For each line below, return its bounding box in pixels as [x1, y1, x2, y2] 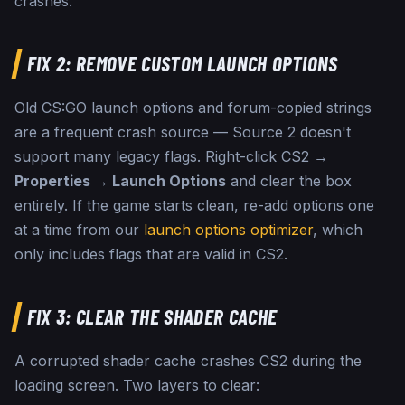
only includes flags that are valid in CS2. [14, 245, 287, 264]
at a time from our [14, 221, 139, 240]
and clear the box [226, 172, 352, 191]
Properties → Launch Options [14, 172, 226, 191]
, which [313, 221, 363, 240]
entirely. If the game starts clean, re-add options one [14, 196, 374, 215]
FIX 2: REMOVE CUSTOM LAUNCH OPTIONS [27, 51, 338, 77]
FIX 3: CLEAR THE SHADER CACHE [27, 304, 278, 330]
